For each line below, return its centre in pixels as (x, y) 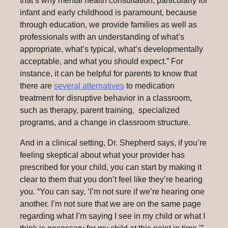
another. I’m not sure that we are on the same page (110, 204)
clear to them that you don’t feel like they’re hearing (111, 179)
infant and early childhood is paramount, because (108, 12)
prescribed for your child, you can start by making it (111, 167)
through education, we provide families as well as (108, 24)
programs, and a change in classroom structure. (105, 122)
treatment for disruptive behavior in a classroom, (106, 98)
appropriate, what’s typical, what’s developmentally (111, 49)
